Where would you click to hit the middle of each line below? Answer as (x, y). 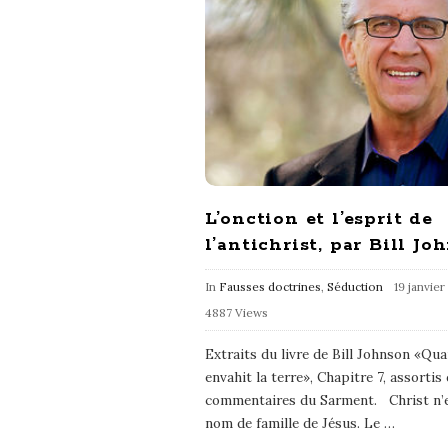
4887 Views (236, 312)
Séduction (354, 286)
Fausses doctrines (269, 286)
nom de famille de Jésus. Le (292, 422)
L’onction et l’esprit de (318, 218)
